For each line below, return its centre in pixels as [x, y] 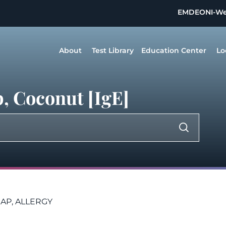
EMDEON [194, 12]
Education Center [174, 50]
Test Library [113, 50]
